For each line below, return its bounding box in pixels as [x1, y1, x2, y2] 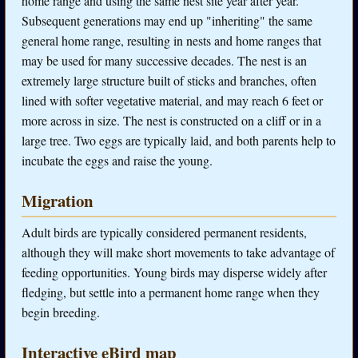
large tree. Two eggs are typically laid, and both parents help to [22, 131, 336, 149]
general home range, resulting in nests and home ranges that [22, 31, 321, 49]
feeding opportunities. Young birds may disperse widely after [22, 263, 327, 280]
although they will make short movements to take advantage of [22, 243, 335, 261]
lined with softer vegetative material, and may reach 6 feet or [22, 91, 323, 109]
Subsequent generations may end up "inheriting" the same [22, 11, 312, 29]
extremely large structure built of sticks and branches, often [22, 71, 316, 89]
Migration [22, 188, 93, 213]
